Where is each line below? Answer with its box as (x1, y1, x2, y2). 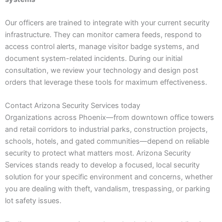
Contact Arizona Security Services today (5, 101, 140, 111)
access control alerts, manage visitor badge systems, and (5, 42, 199, 51)
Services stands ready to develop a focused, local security (5, 161, 200, 170)
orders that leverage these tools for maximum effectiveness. (5, 77, 207, 87)
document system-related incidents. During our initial (5, 54, 182, 63)
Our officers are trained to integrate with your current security (5, 18, 210, 27)
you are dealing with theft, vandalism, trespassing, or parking (5, 184, 210, 194)
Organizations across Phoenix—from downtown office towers (5, 113, 214, 122)
